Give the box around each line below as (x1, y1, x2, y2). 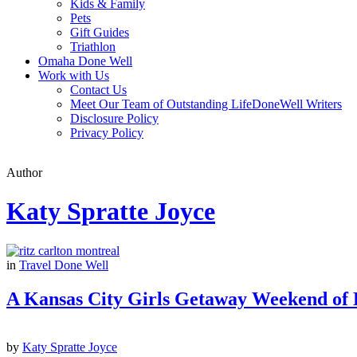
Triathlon (70, 40, 116, 53)
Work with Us (38, 69, 109, 82)
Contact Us (70, 83, 127, 96)
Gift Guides (70, 25, 129, 39)
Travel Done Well (19, 257, 108, 272)
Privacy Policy (70, 126, 143, 139)
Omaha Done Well (38, 54, 132, 68)
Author (6, 166, 42, 179)
